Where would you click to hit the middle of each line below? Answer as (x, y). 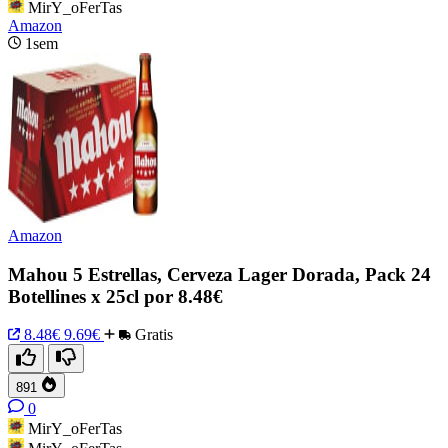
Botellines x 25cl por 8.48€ (115, 296)
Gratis (152, 335)
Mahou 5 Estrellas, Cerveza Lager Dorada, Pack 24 (219, 274)
